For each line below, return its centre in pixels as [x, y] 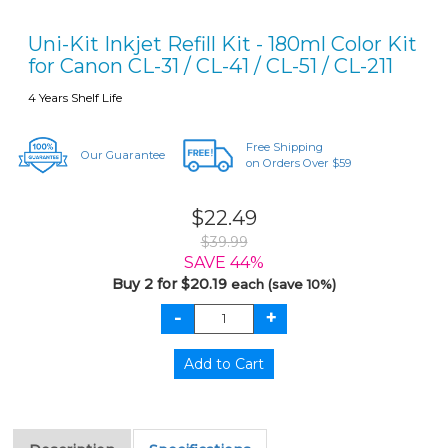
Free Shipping [284, 147]
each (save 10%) [283, 283]
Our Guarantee [122, 155]
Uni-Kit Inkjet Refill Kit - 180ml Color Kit [222, 44]
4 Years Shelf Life [74, 97]
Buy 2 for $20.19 [171, 283]
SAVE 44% [224, 262]
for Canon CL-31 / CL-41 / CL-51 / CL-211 [210, 66]
